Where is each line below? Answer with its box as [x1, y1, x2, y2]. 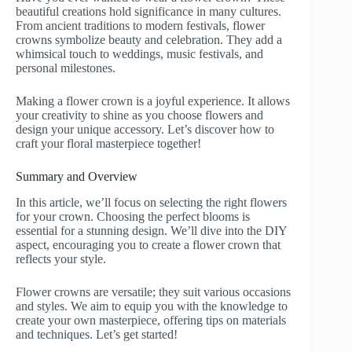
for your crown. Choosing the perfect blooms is [16, 209, 250, 223]
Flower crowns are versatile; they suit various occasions [16, 284, 291, 299]
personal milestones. [16, 61, 115, 75]
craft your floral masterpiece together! [16, 137, 201, 151]
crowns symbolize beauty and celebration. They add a [16, 33, 282, 47]
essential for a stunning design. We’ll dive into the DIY [16, 223, 287, 237]
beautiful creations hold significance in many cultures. [16, 5, 281, 19]
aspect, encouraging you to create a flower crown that [16, 237, 280, 251]
